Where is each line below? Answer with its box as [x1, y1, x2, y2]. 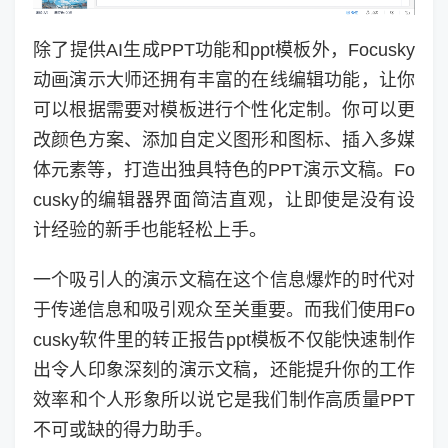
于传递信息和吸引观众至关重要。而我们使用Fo [33, 300, 415, 321]
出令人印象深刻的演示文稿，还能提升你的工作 [33, 360, 415, 381]
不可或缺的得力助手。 [33, 420, 213, 441]
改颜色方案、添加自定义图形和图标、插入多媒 [33, 130, 415, 151]
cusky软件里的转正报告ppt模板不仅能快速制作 [33, 330, 415, 351]
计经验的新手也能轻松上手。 [33, 220, 267, 241]
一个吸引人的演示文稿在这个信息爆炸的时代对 [33, 270, 415, 291]
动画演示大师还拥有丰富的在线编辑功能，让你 [33, 70, 415, 91]
